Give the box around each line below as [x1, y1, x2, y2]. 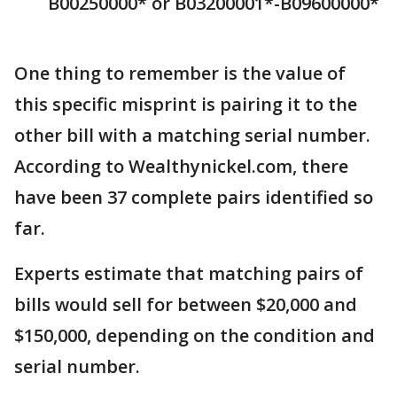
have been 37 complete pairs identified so [14, 185, 373, 210]
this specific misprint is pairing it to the [14, 92, 357, 117]
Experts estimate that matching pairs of [14, 261, 363, 286]
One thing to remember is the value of [14, 61, 346, 86]
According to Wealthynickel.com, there [14, 154, 348, 179]
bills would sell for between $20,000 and [14, 292, 357, 317]
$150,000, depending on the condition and [14, 323, 375, 348]
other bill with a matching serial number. [14, 123, 370, 148]
